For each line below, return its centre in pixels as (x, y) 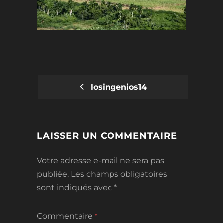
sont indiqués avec (75, 187)
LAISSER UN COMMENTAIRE (107, 136)
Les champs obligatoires (119, 174)
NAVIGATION (79, 125)
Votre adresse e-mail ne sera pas (101, 161)
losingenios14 (116, 87)
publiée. (53, 174)
